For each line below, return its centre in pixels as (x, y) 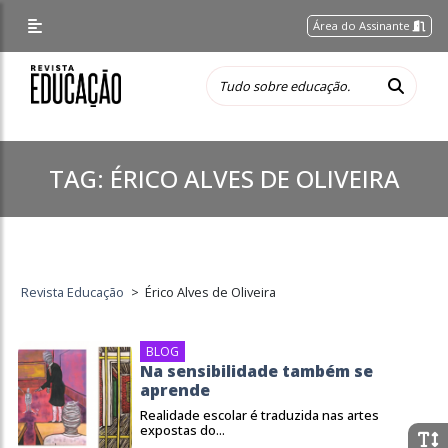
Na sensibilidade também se (256, 371)
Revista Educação (73, 292)
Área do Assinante (363, 25)
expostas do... (182, 430)
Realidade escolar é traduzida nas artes (259, 415)
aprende (175, 390)
